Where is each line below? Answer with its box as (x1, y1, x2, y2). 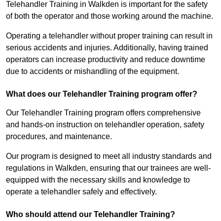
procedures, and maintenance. (6, 132, 112, 141)
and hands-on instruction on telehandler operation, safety (6, 120, 204, 129)
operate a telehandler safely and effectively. (6, 187, 157, 196)
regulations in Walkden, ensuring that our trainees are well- (6, 164, 211, 173)
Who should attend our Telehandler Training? (6, 210, 175, 219)
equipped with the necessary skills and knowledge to (6, 176, 190, 184)
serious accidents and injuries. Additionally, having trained (6, 43, 208, 52)
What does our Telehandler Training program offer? (6, 90, 197, 99)
